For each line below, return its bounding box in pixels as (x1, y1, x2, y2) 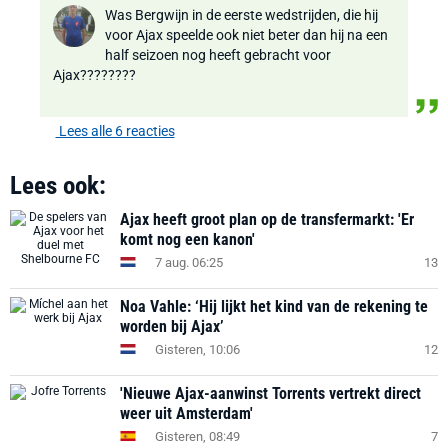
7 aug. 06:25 (155, 254, 223, 270)
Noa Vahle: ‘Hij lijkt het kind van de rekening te (120, 297, 428, 316)
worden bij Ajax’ (120, 317, 224, 336)
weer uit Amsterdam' (120, 404, 253, 423)
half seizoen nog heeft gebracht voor (105, 47, 331, 63)
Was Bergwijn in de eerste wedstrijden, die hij (105, 7, 378, 23)
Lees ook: (10, 171, 106, 200)
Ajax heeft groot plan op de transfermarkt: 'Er (120, 210, 414, 229)
